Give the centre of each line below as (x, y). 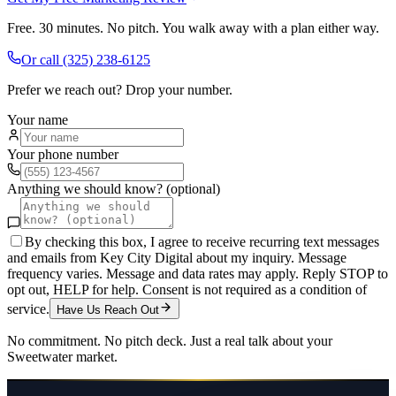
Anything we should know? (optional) (114, 189)
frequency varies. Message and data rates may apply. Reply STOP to (198, 274)
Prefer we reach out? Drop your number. (120, 90)
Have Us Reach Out (108, 310)
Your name (38, 120)
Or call (42, 60)
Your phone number (63, 155)
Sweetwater (40, 357)
